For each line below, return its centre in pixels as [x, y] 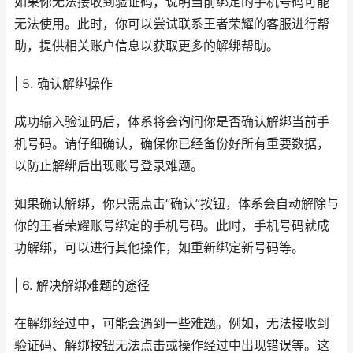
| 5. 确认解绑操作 [63, 84]
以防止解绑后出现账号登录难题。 [109, 166]
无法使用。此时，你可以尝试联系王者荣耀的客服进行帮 [172, 24]
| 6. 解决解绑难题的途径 [82, 286]
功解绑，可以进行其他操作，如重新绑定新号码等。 [159, 248]
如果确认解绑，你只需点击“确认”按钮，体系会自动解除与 [176, 204]
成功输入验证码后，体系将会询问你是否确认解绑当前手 [172, 122]
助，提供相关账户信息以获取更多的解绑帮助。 [147, 46]
